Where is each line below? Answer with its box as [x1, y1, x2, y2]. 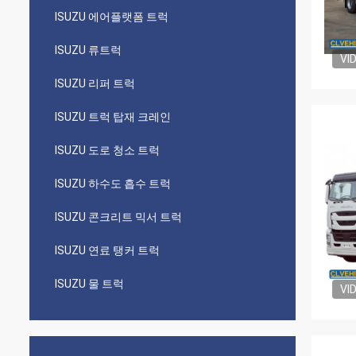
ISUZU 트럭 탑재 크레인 [55, 110, 171, 123]
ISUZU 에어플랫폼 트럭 [55, 10, 168, 23]
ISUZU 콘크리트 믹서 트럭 [55, 211, 182, 223]
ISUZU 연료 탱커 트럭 [55, 244, 160, 257]
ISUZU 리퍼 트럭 [55, 77, 135, 90]
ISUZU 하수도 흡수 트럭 [55, 177, 171, 190]
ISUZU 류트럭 [55, 44, 122, 56]
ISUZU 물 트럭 [55, 277, 124, 290]
